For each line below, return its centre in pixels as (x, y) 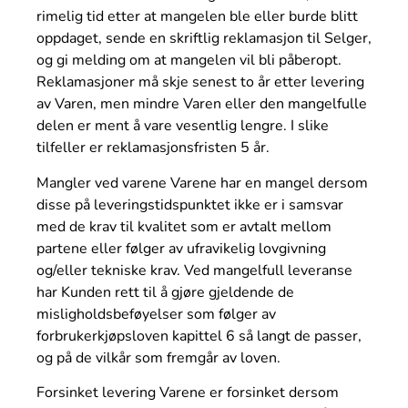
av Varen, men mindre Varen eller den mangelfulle (202, 104)
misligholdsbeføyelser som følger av (156, 314)
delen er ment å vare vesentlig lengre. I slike (183, 126)
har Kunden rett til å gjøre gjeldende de (165, 292)
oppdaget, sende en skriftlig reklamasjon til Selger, (204, 39)
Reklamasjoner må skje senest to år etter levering (200, 82)
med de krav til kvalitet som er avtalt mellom (184, 226)
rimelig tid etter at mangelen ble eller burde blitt (197, 17)
